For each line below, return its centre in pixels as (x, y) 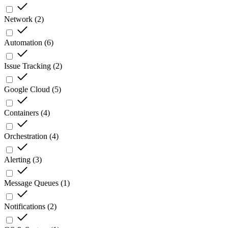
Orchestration (26, 136)
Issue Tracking (27, 66)
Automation (23, 43)
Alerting (17, 160)
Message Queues (31, 183)
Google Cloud (27, 90)
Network (18, 19)
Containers (21, 113)
